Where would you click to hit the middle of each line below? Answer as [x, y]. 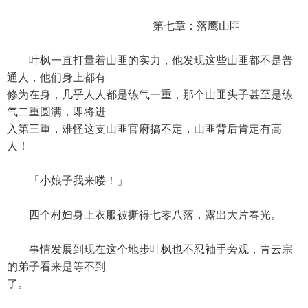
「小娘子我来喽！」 [67, 180]
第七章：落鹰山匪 [124, 26]
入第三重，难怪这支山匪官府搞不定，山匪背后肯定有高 [144, 129]
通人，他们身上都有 [56, 77]
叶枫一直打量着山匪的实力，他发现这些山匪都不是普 [150, 60]
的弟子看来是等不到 [56, 266]
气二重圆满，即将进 [56, 112]
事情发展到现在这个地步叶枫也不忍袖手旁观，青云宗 [150, 249]
